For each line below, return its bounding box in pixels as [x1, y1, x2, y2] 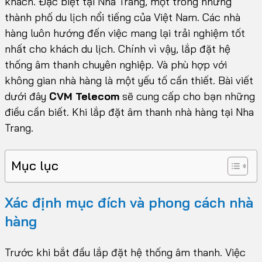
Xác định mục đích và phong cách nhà [5, 194, 253, 211]
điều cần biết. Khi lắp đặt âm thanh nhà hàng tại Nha [5, 105, 254, 119]
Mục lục [11, 157, 58, 174]
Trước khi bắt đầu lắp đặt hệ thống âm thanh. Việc [5, 246, 246, 259]
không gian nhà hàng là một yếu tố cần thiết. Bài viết [5, 74, 253, 87]
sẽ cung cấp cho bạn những [119, 89, 255, 103]
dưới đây [5, 89, 49, 103]
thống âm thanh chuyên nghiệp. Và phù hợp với [5, 58, 227, 71]
